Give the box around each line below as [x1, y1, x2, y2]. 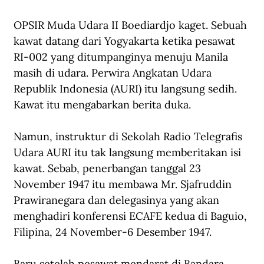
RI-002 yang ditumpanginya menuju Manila [14, 50, 231, 64]
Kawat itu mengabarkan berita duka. [14, 98, 194, 112]
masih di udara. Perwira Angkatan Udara [14, 66, 214, 80]
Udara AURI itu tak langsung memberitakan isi [14, 146, 244, 160]
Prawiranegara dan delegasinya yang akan [14, 193, 222, 207]
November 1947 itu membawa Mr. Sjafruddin [14, 177, 235, 192]
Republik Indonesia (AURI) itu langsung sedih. [14, 82, 240, 96]
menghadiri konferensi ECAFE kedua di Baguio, [14, 209, 250, 223]
